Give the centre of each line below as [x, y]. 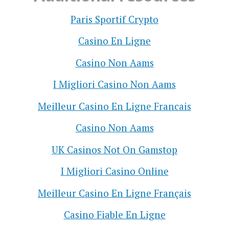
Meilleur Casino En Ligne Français [114, 193]
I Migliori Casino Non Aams [114, 84]
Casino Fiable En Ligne [114, 215]
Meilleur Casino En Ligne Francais [114, 106]
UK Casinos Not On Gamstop [114, 149]
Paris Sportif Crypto [114, 19]
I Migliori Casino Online [114, 171]
